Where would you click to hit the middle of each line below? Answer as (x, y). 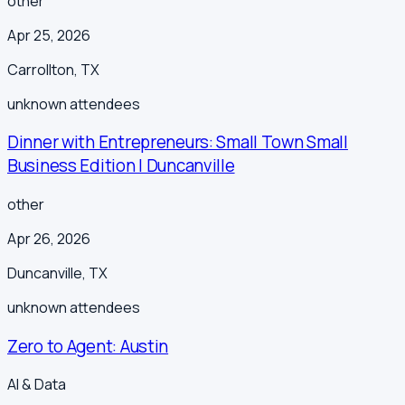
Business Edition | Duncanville (121, 166)
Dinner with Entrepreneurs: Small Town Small (178, 142)
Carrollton (41, 69)
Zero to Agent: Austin (88, 346)
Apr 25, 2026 (49, 35)
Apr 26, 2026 (49, 238)
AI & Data (37, 385)
